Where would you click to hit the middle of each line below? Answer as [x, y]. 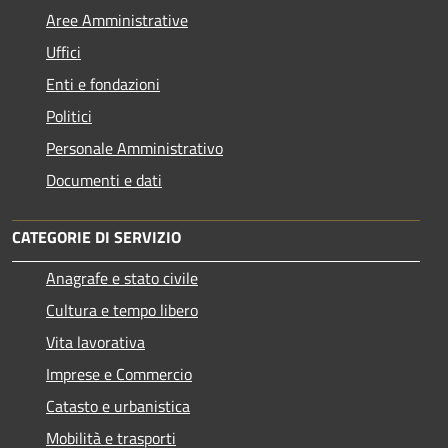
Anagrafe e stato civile [122, 277]
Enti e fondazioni [103, 83]
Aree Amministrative [117, 19]
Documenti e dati [104, 179]
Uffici [63, 51]
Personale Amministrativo [134, 147]
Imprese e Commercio [119, 373]
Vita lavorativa [95, 341]
